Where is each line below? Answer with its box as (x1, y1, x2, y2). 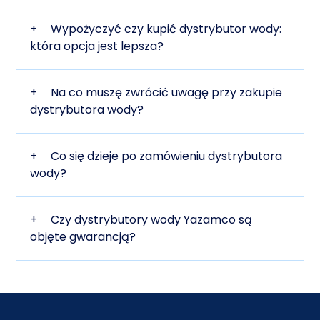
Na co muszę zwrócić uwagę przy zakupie (51, 84, 283, 101)
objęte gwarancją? (30, 229, 136, 246)
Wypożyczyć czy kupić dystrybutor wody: (51, 21, 282, 38)
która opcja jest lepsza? (30, 38, 164, 55)
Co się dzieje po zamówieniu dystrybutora (51, 148, 283, 165)
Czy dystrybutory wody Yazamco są (51, 211, 253, 229)
